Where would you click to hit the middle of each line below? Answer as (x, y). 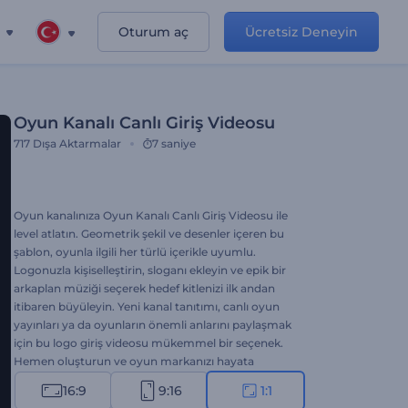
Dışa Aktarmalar (77, 143)
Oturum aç (153, 32)
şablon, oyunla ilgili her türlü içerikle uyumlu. (135, 252)
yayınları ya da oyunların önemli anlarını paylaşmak (153, 325)
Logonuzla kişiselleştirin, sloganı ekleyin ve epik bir (150, 270)
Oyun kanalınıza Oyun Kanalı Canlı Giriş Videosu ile (151, 215)
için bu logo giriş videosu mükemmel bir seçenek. (148, 343)
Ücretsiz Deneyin (301, 32)
